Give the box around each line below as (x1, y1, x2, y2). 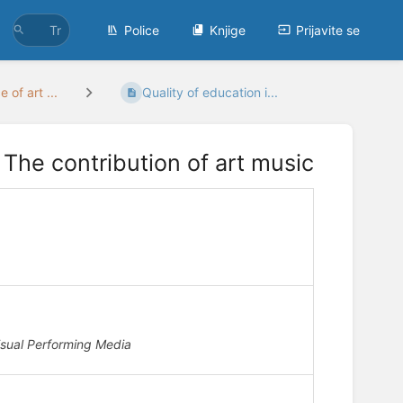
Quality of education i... (142, 85, 279, 101)
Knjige (210, 22, 246, 38)
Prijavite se (296, 22, 360, 38)
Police (124, 22, 159, 38)
